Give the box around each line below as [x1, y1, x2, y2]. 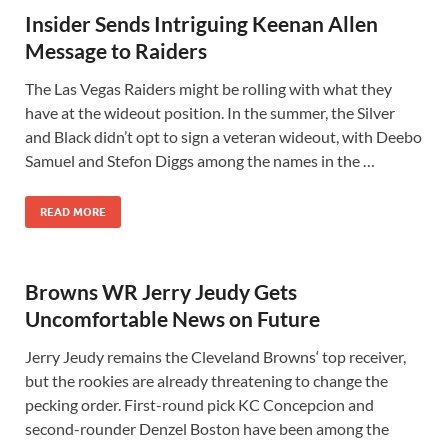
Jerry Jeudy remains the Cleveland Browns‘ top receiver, [25, 347, 406, 366]
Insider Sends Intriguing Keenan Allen [25, 11, 378, 36]
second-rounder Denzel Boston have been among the [25, 419, 389, 438]
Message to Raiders [25, 38, 207, 63]
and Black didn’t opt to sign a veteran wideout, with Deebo [25, 127, 422, 146]
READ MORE [40, 205, 106, 219]
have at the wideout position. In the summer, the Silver [25, 103, 395, 122]
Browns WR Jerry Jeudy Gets [25, 279, 297, 304]
